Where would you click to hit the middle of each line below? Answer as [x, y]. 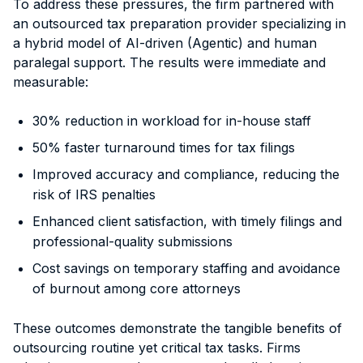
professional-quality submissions [132, 241]
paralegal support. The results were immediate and [169, 62]
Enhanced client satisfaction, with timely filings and [187, 221]
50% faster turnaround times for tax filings [164, 147]
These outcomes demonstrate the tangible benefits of [177, 328]
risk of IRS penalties [94, 194]
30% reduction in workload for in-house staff [172, 120]
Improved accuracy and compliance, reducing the [186, 174]
